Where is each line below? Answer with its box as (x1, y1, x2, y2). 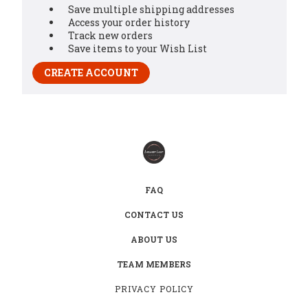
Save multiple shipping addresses (68, 2, 235, 16)
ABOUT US (131, 233, 177, 245)
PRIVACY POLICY (115, 283, 194, 294)
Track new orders (68, 28, 153, 42)
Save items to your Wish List (68, 41, 208, 55)
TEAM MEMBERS (117, 258, 191, 269)
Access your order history (68, 15, 190, 29)
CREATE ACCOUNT (43, 65, 138, 79)
